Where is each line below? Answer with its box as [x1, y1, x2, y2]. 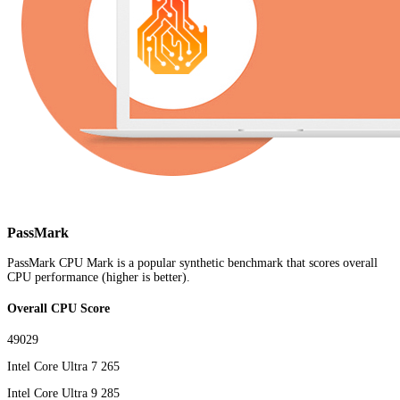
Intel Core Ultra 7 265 [7, 359, 120, 373]
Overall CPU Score [7, 302, 110, 316]
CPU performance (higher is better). [7, 271, 190, 285]
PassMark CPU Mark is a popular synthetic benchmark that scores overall [7, 256, 378, 271]
